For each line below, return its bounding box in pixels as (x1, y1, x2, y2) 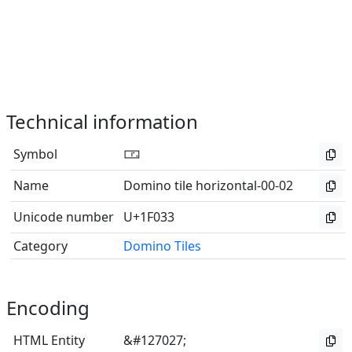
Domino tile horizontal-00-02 (123, 177, 293, 194)
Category (13, 237, 68, 255)
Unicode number (13, 208, 114, 225)
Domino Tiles (123, 237, 201, 255)
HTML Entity (13, 332, 85, 349)
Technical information (6, 108, 198, 134)
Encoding (6, 295, 90, 321)
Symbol (13, 145, 57, 163)
